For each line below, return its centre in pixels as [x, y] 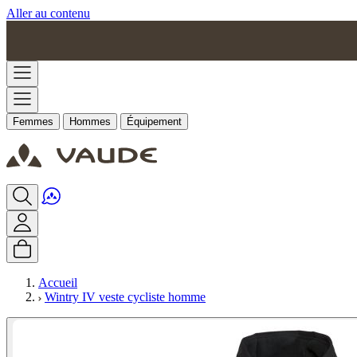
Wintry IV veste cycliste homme [125, 297]
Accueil [58, 282]
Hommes [90, 122]
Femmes [33, 122]
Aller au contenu [48, 13]
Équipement [154, 122]
